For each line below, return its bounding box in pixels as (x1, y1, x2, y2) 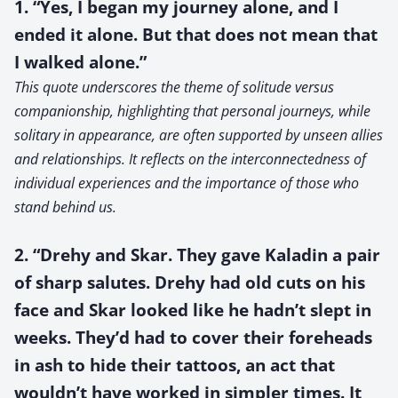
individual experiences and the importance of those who (14, 172, 359, 193)
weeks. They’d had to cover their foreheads (14, 325, 372, 348)
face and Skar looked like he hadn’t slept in (14, 298, 371, 321)
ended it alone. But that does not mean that (14, 22, 378, 45)
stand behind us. (14, 196, 116, 217)
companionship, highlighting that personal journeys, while (14, 100, 370, 121)
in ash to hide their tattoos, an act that (14, 353, 335, 376)
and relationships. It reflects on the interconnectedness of (14, 148, 366, 169)
